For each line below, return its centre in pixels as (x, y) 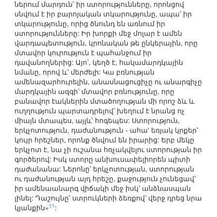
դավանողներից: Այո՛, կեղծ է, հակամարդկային (99, 62)
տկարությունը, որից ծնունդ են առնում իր (90, 23)
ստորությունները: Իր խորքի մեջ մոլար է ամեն (98, 33)
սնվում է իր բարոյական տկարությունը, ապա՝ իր (103, 14)
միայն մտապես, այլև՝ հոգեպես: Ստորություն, (97, 120)
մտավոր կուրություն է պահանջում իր (83, 53)
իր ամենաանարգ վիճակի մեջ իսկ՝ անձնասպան (103, 188)
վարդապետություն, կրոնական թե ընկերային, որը (106, 43)
